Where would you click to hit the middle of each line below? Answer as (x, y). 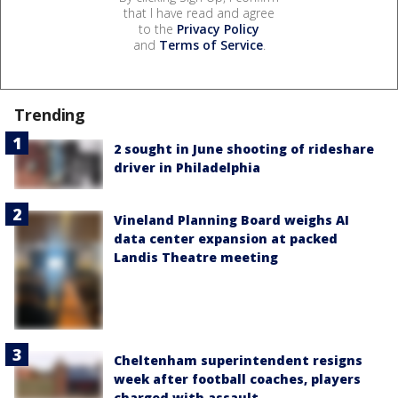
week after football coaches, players (237, 378)
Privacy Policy (218, 28)
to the (158, 28)
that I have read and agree (199, 12)
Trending (50, 114)
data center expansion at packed (226, 239)
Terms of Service (211, 44)
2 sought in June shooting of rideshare (244, 148)
